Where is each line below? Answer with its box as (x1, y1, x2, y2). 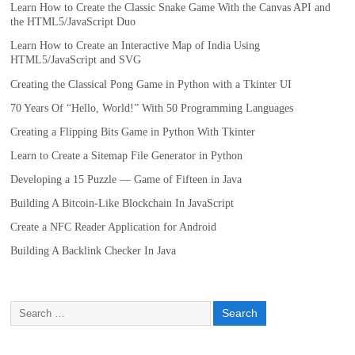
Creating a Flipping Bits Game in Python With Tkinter (10, 125, 256, 138)
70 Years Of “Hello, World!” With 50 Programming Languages (10, 101, 294, 114)
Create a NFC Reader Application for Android (10, 221, 217, 234)
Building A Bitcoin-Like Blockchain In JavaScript (10, 197, 235, 210)
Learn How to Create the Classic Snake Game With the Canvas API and (10, 2, 331, 14)
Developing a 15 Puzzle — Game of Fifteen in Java (10, 174, 242, 186)
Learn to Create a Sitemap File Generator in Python (10, 149, 243, 162)
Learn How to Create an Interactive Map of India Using (10, 40, 261, 52)
